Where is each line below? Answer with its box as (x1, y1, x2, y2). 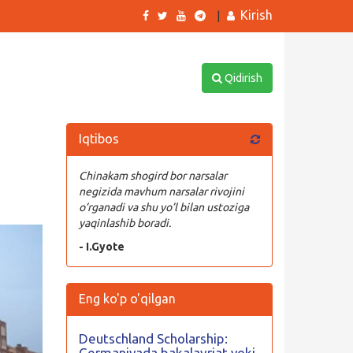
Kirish (240, 8, 273, 22)
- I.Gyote (78, 240, 124, 253)
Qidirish (221, 72, 262, 84)
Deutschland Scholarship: (78, 331, 228, 346)
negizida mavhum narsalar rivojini (78, 185, 244, 198)
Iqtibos (78, 132, 119, 146)
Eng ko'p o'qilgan (78, 292, 176, 306)
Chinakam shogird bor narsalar (78, 169, 227, 182)
